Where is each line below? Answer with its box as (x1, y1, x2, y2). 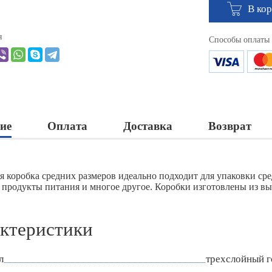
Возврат (208, 120, 251, 133)
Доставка (123, 120, 172, 133)
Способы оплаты (209, 35, 270, 45)
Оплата (47, 120, 87, 133)
